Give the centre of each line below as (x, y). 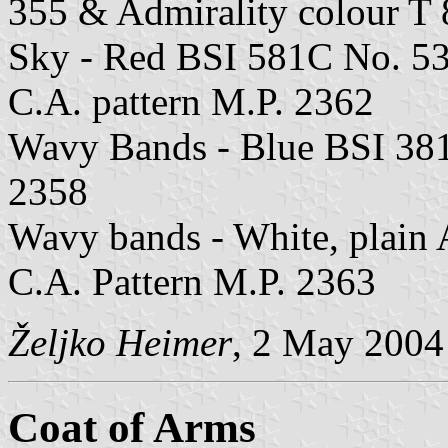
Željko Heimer (120, 343)
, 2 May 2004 (338, 343)
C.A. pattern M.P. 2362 (191, 102)
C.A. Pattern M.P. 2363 (192, 282)
